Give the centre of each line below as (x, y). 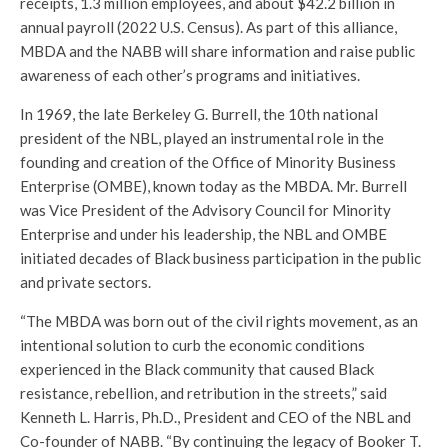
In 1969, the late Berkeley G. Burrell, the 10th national (199, 114)
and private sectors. (85, 282)
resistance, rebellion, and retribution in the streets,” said (203, 393)
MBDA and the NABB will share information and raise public (217, 51)
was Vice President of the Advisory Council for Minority (205, 210)
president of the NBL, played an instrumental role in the (202, 138)
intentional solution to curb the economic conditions (192, 345)
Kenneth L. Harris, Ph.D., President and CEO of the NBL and (215, 417)
